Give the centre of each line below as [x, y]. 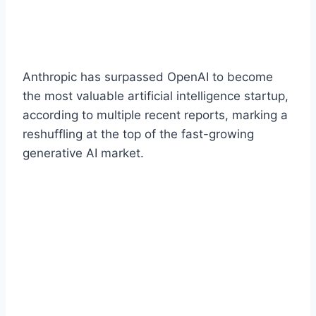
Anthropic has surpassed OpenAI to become [148, 77]
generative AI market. [83, 153]
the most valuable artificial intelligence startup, [156, 96]
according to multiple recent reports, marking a [155, 115]
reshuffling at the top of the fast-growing [138, 134]
